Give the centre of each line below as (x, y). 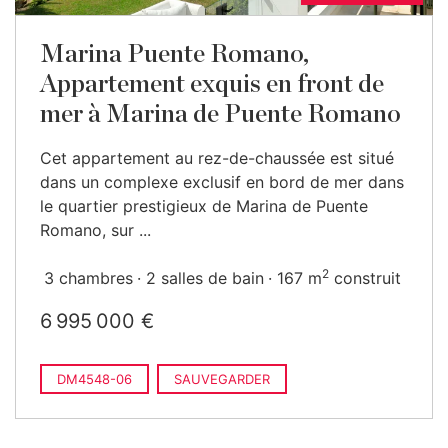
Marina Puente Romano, (174, 54)
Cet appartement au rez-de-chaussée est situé (217, 158)
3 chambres (88, 278)
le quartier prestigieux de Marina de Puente (204, 206)
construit (365, 278)
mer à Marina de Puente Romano (220, 114)
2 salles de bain (205, 278)
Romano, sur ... (95, 230)
